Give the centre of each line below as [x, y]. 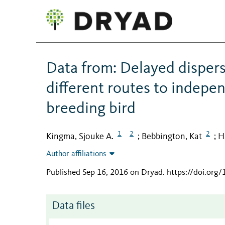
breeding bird [91, 109]
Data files [74, 206]
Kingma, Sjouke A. [80, 136]
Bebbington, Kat [172, 136]
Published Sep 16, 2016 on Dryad [104, 173]
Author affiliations [76, 154]
